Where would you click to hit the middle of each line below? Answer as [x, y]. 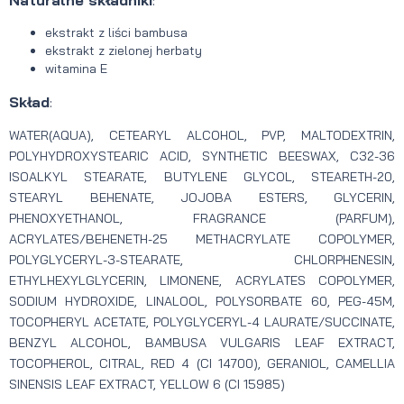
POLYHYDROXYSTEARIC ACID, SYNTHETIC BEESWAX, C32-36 [202, 156]
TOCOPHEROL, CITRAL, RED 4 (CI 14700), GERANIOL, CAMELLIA [202, 364]
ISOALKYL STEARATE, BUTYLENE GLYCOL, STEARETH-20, [202, 177]
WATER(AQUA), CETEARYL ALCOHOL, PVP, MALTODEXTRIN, [202, 136]
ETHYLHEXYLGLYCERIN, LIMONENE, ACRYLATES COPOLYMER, [202, 281]
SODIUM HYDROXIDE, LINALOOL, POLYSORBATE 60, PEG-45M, [202, 302]
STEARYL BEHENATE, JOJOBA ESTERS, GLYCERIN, [202, 198]
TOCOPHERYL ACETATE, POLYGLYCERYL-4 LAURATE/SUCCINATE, [202, 322]
